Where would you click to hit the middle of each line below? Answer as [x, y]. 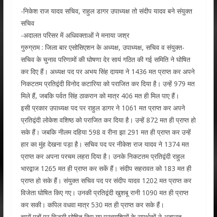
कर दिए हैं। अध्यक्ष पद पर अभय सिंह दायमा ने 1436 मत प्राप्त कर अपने [108, 71]
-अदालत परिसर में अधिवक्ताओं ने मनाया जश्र [75, 35]
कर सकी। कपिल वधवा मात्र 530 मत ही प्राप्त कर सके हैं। [92, 205]
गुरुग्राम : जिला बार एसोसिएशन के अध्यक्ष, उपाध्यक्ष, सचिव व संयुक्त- [102, 47]
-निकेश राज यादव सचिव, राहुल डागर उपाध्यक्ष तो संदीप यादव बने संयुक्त [106, 11]
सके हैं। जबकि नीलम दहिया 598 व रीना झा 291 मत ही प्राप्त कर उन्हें [106, 132]
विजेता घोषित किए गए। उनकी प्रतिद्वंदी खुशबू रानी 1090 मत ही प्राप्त [104, 193]
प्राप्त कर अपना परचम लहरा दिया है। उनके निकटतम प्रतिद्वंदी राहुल [102, 156]
